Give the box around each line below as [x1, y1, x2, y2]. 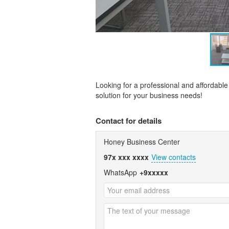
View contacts [151, 151, 196, 162]
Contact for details [96, 114, 162, 126]
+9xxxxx [140, 167, 168, 177]
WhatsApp [104, 167, 137, 177]
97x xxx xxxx [104, 151, 149, 162]
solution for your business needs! [96, 89, 202, 100]
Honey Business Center [104, 136, 180, 147]
